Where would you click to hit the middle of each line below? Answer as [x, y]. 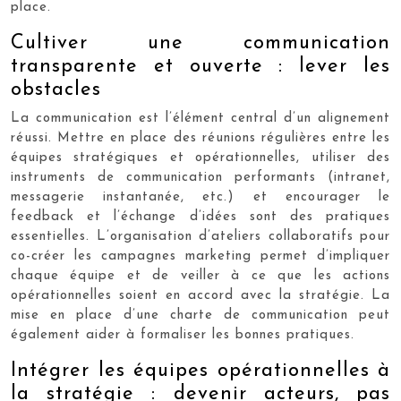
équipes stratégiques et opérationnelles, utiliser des [200, 158]
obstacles [56, 90]
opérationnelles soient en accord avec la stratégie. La [200, 296]
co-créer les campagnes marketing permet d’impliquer [200, 256]
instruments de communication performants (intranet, [200, 178]
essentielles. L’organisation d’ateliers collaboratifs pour [200, 237]
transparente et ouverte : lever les [200, 67]
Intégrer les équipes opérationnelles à [200, 371]
